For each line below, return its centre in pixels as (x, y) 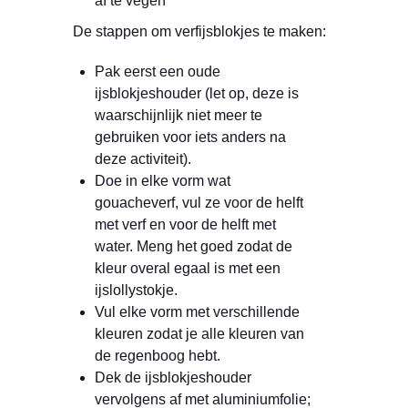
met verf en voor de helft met (185, 224)
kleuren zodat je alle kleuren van (199, 334)
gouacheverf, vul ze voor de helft (199, 203)
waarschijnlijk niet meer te (178, 115)
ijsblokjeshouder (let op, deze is (197, 93)
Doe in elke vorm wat (163, 181)
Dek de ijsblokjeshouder (173, 377)
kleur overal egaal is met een (188, 268)
